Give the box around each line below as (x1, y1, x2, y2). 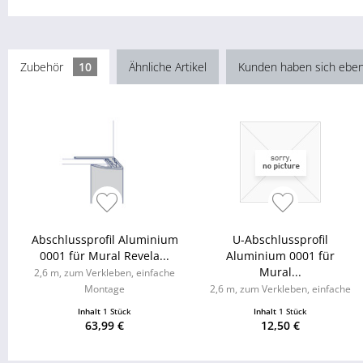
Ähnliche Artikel (129, 59, 207, 75)
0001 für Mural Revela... (40, 248, 170, 264)
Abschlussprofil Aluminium (31, 232, 178, 248)
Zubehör (20, 59, 66, 75)
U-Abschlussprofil (233, 232, 329, 248)
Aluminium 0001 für (226, 248, 335, 264)
